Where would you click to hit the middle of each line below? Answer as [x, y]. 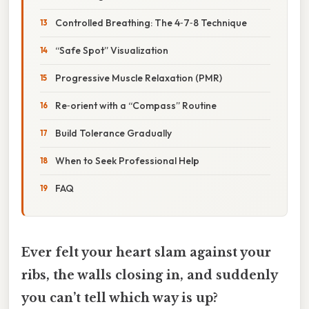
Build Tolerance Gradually [113, 133]
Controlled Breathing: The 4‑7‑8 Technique [151, 22]
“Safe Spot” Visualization [112, 50]
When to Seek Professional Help [127, 160]
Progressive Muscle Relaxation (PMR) [139, 78]
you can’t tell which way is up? [120, 298]
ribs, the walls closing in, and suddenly [149, 275]
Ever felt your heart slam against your [146, 252]
